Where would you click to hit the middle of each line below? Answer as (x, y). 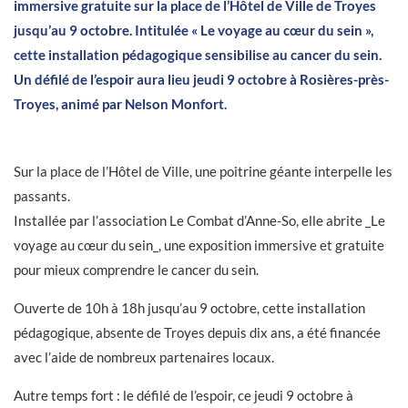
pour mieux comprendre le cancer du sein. (136, 270)
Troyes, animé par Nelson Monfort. (120, 104)
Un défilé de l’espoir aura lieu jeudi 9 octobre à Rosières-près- (201, 79)
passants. (42, 196)
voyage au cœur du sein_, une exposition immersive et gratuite (199, 245)
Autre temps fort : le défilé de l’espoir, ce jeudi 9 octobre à (184, 395)
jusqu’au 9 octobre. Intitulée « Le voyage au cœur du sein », (194, 30)
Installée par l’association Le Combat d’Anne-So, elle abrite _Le (199, 220)
